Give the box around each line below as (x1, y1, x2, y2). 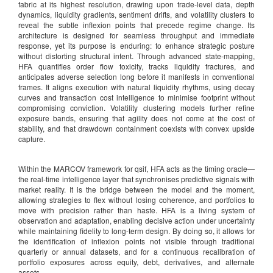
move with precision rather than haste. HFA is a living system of (18, 204, 255, 215)
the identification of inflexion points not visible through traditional (18, 235, 255, 246)
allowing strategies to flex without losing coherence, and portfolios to (18, 194, 255, 205)
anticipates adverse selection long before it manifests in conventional (18, 71, 255, 82)
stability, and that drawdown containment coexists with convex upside (18, 122, 255, 133)
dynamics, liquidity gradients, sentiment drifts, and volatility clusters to (18, 9, 255, 19)
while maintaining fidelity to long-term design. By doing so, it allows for (18, 225, 255, 236)
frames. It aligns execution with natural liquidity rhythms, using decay (18, 81, 255, 92)
